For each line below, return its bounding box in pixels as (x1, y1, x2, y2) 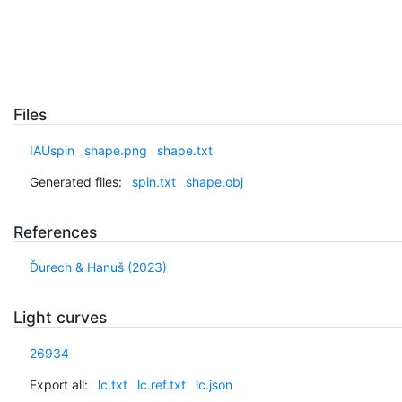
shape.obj (185, 173, 243, 189)
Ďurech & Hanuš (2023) (29, 259, 167, 275)
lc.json (195, 376, 232, 392)
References (13, 222, 97, 241)
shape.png (83, 142, 147, 158)
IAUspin (29, 142, 74, 158)
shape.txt (156, 142, 213, 158)
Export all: (29, 376, 88, 392)
